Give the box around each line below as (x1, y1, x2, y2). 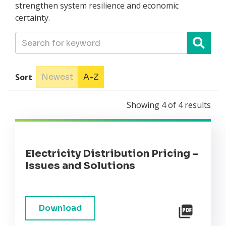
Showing (127, 99, 161, 111)
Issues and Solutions (25, 159, 135, 173)
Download (39, 203, 82, 214)
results (183, 99, 211, 111)
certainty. (15, 12, 50, 24)
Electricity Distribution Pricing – (25, 147, 198, 160)
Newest (41, 72, 73, 83)
